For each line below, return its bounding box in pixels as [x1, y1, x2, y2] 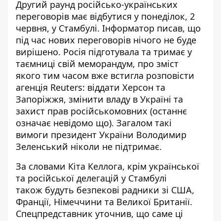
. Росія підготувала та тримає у [58, 46, 192, 58]
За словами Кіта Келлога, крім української [16, 160, 199, 172]
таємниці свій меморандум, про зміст [16, 58, 179, 70]
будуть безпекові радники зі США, [45, 184, 194, 196]
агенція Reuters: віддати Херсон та [16, 81, 165, 93]
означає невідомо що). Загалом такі [16, 117, 172, 129]
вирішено [16, 46, 58, 58]
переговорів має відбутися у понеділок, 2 [16, 10, 195, 22]
